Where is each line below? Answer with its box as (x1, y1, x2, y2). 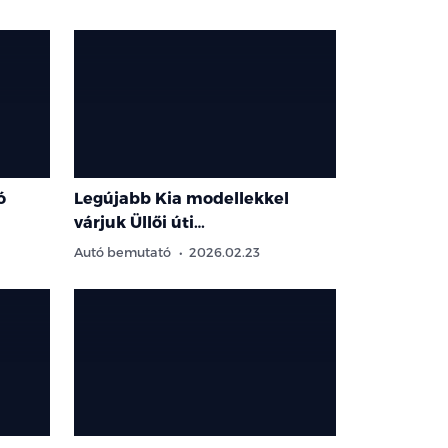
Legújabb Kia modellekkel (74, 187, 289, 207)
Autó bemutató (74, 243, 171, 259)
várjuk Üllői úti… (74, 211, 205, 231)
